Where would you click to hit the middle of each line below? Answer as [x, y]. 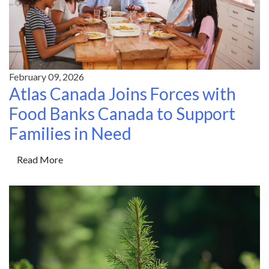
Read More [40, 159]
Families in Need [70, 133]
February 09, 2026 [47, 76]
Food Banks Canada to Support [122, 113]
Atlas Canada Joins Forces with [122, 93]
